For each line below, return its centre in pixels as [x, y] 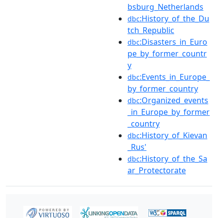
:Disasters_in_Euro [173, 42]
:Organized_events [174, 100]
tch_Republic [151, 30]
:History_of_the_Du [174, 18]
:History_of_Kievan [173, 135]
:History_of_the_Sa [173, 159]
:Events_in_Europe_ [175, 77]
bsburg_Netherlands [165, 7]
